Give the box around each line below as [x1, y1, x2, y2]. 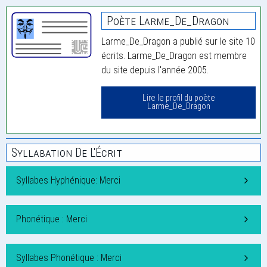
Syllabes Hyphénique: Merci [16, 175, 120, 187]
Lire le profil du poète [142, 93, 215, 104]
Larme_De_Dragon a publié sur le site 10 [101, 36, 256, 48]
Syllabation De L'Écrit [11, 145, 122, 160]
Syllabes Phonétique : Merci [16, 252, 122, 264]
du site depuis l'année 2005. [101, 64, 209, 76]
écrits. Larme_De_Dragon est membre [101, 50, 247, 62]
